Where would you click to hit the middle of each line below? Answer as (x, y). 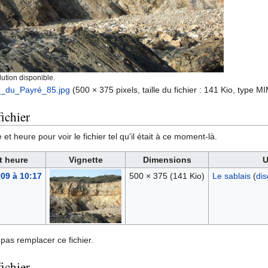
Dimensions (167, 160)
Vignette (86, 160)
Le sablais (231, 176)
